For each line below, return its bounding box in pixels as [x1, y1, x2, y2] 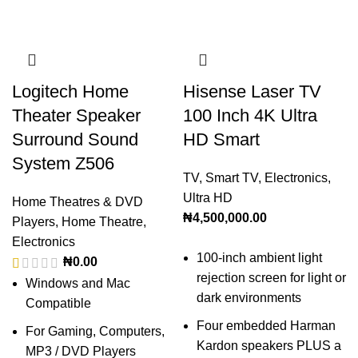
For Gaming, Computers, [26, 324, 165, 338]
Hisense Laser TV [183, 82, 321, 102]
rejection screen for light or [197, 271, 346, 285]
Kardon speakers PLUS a [197, 339, 341, 353]
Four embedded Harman [197, 319, 336, 333]
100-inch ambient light [197, 251, 322, 265]
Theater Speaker [12, 105, 141, 126]
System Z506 [12, 153, 114, 174]
